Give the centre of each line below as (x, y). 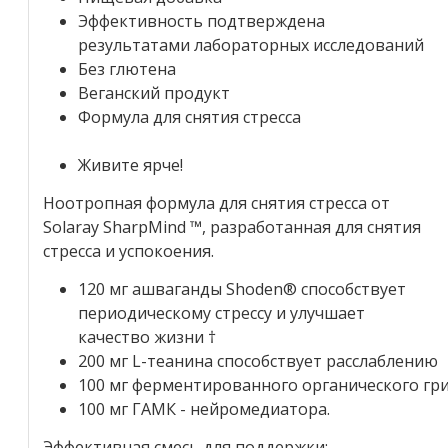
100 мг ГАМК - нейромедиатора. (204, 408)
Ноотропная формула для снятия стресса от (216, 202)
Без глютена (127, 68)
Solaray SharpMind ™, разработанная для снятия (232, 226)
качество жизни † (147, 336)
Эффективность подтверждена (201, 20)
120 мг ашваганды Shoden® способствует (242, 288)
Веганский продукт (154, 92)
